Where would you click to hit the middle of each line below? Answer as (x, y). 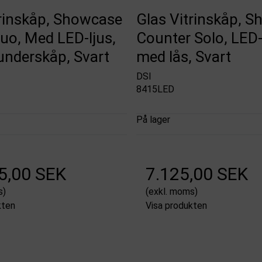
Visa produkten (176, 206)
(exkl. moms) (171, 192)
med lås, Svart (183, 56)
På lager (153, 120)
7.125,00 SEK (196, 174)
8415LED (155, 89)
